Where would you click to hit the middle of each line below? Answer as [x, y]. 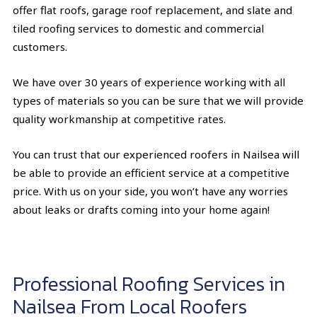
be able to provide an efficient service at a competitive [151, 173]
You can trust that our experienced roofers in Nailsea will [156, 155]
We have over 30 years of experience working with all [149, 82]
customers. [40, 47]
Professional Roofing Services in [149, 284]
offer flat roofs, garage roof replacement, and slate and [152, 10]
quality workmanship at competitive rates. [119, 119]
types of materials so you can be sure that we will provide [158, 101]
